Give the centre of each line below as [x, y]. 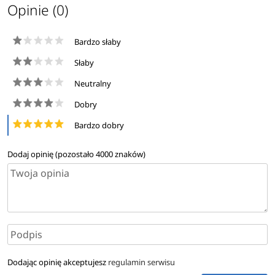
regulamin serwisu [141, 262]
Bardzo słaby [97, 42]
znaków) [129, 154]
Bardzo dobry [99, 126]
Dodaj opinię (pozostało [51, 154]
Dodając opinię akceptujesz [57, 262]
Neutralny [92, 84]
